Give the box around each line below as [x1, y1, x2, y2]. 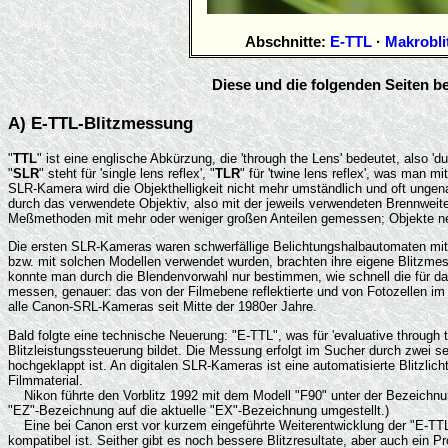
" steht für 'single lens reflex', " [39, 166, 215, 182]
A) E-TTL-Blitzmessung [8, 112, 193, 133]
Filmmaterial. [8, 372, 83, 388]
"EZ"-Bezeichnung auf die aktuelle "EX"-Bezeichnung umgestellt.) [8, 402, 389, 418]
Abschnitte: [245, 33, 330, 50]
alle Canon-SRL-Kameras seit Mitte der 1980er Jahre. [8, 299, 317, 315]
